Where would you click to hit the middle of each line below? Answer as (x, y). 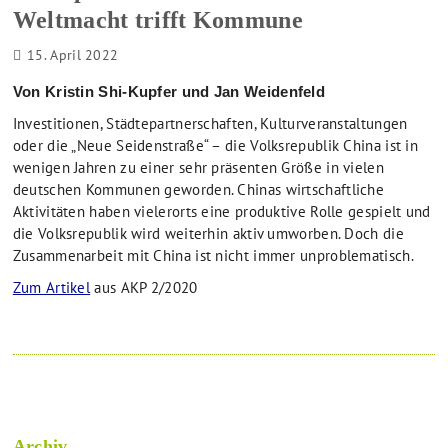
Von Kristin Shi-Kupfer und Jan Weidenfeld (169, 92)
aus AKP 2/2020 (144, 288)
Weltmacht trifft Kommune (157, 20)
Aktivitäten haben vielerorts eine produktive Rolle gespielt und (221, 212)
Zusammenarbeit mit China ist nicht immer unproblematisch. (213, 256)
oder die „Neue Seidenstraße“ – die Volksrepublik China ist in (215, 146)
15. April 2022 (73, 55)
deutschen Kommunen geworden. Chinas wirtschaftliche (198, 190)
